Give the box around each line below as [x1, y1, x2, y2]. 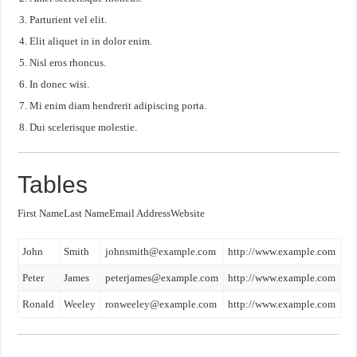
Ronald [22, 298, 55, 310]
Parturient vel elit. [29, 14, 108, 25]
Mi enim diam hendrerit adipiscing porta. [29, 100, 207, 112]
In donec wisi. [29, 78, 90, 90]
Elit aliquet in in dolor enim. [29, 35, 153, 47]
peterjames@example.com [105, 272, 219, 284]
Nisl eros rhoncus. [29, 57, 107, 69]
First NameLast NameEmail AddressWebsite [18, 207, 206, 219]
